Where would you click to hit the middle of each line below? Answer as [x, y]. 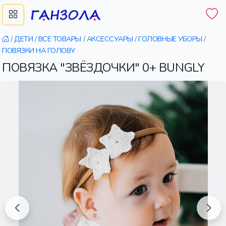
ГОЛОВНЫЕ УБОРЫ [170, 39]
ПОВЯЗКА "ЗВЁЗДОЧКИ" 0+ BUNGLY [103, 68]
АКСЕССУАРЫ [110, 39]
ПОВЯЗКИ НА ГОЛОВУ [39, 50]
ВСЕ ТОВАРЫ [60, 39]
